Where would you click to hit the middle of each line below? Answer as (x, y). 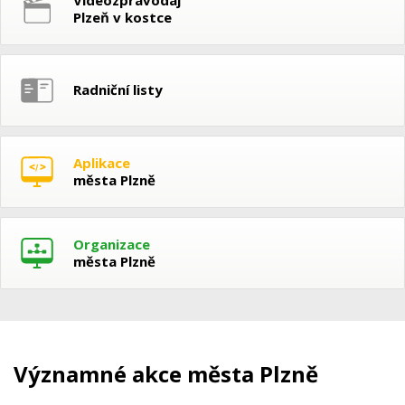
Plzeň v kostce (122, 17)
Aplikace (102, 162)
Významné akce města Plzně (166, 373)
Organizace (112, 244)
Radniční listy (118, 90)
